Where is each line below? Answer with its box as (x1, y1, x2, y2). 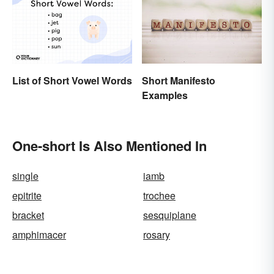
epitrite (12, 188, 42, 203)
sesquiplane (143, 208, 196, 223)
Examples (142, 87, 188, 102)
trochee (143, 188, 176, 203)
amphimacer (12, 228, 66, 242)
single (12, 169, 39, 183)
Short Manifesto (142, 73, 215, 87)
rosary (143, 228, 170, 242)
